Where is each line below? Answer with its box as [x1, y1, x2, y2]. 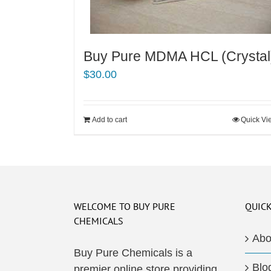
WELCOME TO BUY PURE [74, 200, 175, 212]
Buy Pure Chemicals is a [74, 247, 192, 259]
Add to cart [92, 116, 127, 124]
